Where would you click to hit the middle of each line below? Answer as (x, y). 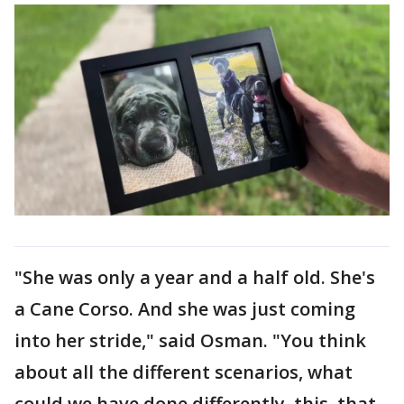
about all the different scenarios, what (184, 372)
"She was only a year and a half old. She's (195, 277)
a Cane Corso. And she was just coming (185, 308)
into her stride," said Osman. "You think (190, 340)
